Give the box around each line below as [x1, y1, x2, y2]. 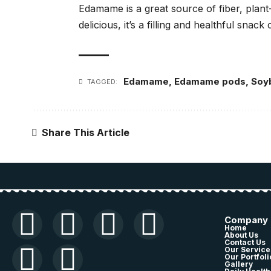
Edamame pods [174, 76, 246, 87]
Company [224, 214, 268, 226]
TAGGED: [87, 77, 117, 86]
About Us [224, 230, 258, 240]
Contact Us [224, 238, 266, 247]
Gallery [224, 260, 253, 269]
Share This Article [42, 126, 129, 139]
